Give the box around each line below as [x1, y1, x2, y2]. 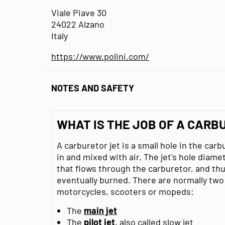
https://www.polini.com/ [51, 50, 149, 62]
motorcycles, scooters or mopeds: [57, 185, 194, 197]
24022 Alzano [51, 18, 104, 30]
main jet [84, 204, 117, 216]
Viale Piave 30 [51, 7, 106, 18]
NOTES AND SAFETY [51, 82, 134, 94]
